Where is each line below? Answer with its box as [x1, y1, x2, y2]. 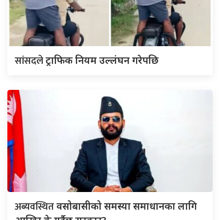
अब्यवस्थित [15, 198, 56, 216]
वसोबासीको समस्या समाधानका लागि [56, 199, 197, 213]
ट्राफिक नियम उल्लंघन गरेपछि [46, 54, 159, 67]
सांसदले [15, 53, 46, 70]
